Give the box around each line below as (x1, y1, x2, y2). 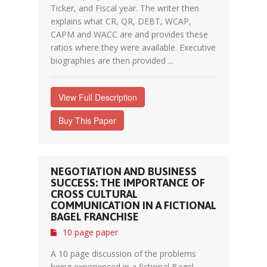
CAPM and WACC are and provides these (51, 29, 208, 40)
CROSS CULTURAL (51, 188, 138, 200)
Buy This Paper (58, 114, 116, 126)
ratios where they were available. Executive (51, 42, 216, 53)
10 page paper (63, 226, 118, 238)
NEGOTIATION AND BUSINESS (51, 165, 197, 178)
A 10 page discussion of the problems (51, 248, 196, 259)
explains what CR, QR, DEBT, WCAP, (51, 15, 191, 27)
